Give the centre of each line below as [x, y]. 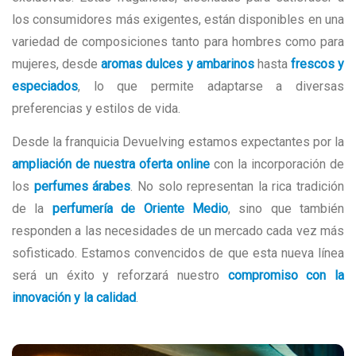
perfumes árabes [82, 186]
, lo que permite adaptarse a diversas [211, 86]
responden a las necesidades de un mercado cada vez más [178, 230]
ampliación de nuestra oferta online [111, 164]
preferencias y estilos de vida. [96, 108]
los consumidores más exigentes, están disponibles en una [178, 19]
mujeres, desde [57, 64]
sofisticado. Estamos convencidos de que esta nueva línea [178, 253]
